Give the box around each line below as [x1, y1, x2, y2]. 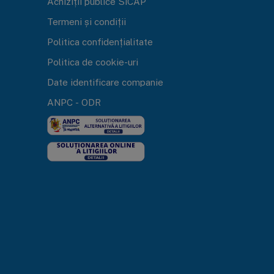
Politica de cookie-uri [46, 56, 138, 67]
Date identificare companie [46, 76, 163, 87]
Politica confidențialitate [46, 35, 153, 47]
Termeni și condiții [46, 15, 126, 27]
